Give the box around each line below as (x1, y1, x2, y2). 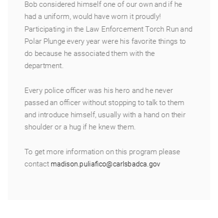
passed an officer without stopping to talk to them (24, 98, 184, 107)
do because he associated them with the (24, 49, 155, 58)
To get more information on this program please (24, 147, 181, 156)
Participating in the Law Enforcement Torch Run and (24, 24, 193, 34)
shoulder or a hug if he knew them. (24, 122, 136, 131)
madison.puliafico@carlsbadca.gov (51, 160, 161, 168)
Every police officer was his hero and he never (24, 86, 173, 95)
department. (24, 61, 64, 70)
